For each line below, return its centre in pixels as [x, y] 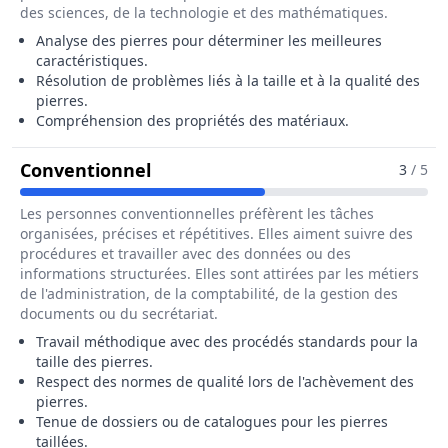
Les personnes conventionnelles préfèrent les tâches [197, 213]
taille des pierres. [94, 361]
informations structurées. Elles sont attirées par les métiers [219, 273]
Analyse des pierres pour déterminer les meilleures [209, 40]
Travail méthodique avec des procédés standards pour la [227, 341]
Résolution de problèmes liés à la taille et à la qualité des [228, 80]
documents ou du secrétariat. [119, 313]
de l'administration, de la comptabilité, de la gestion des [209, 293]
